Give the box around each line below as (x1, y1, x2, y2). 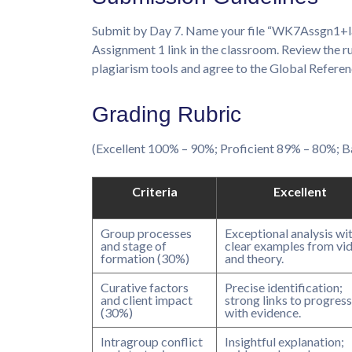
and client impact (101, 291, 192, 307)
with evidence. (225, 304, 301, 320)
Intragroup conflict (101, 333, 203, 349)
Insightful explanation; (225, 333, 344, 349)
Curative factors (101, 279, 189, 295)
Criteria (131, 183, 178, 199)
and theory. (225, 250, 284, 266)
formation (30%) (101, 250, 189, 266)
